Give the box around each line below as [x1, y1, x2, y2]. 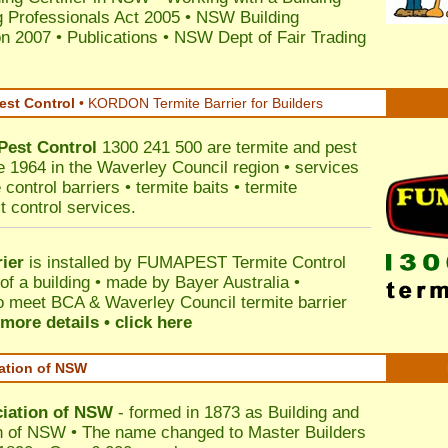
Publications [67, 28, 158, 47]
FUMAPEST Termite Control [137, 253, 346, 272]
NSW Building [196, 8, 299, 27]
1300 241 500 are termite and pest [97, 138, 357, 157]
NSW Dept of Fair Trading [174, 28, 366, 47]
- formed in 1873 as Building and [113, 403, 359, 422]
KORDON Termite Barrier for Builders [88, 95, 323, 111]
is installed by [24, 253, 137, 272]
